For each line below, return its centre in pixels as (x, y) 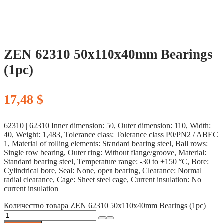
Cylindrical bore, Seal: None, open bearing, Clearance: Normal (103, 170)
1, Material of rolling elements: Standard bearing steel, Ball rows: (106, 143)
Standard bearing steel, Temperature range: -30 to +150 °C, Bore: (106, 161)
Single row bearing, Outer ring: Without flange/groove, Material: (105, 152)
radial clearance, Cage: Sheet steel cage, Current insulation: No (103, 179)
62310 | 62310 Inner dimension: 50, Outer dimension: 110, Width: (107, 125)
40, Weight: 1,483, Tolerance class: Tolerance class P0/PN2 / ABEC (111, 134)
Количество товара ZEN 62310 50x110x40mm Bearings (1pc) (105, 205)
